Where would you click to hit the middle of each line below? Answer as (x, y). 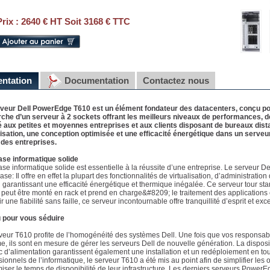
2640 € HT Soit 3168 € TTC (76, 21)
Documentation (97, 80)
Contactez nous (176, 80)
